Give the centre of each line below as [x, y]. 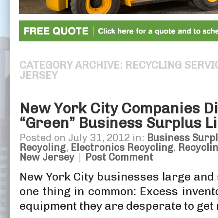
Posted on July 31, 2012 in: [83, 137]
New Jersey [47, 157]
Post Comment [119, 157]
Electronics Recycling [122, 147]
